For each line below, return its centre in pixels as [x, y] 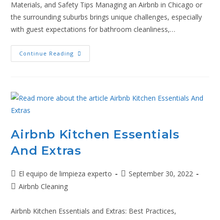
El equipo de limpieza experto [66, 174]
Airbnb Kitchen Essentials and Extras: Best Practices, [94, 211]
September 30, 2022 [161, 174]
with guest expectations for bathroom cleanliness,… [93, 29]
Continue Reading [47, 53]
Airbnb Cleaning [43, 186]
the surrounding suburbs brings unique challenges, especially [107, 17]
